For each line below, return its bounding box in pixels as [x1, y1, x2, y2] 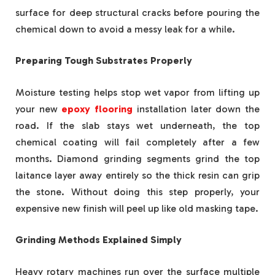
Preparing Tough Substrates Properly [15, 55, 192, 67]
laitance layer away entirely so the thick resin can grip [15, 169, 260, 181]
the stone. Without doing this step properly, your [15, 185, 260, 198]
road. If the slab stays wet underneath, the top [15, 119, 260, 131]
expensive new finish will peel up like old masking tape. [15, 202, 258, 214]
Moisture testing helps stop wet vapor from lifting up [15, 86, 260, 98]
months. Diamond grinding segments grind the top [15, 152, 260, 165]
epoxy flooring [61, 103, 133, 115]
